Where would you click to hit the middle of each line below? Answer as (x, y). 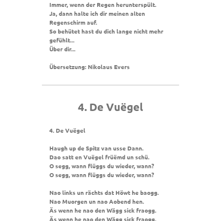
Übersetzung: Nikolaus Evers (90, 66)
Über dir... (62, 49)
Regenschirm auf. (73, 22)
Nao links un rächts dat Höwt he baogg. (104, 193)
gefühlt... (62, 40)
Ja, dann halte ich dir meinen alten (97, 13)
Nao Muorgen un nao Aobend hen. (97, 202)
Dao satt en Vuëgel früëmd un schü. (99, 157)
